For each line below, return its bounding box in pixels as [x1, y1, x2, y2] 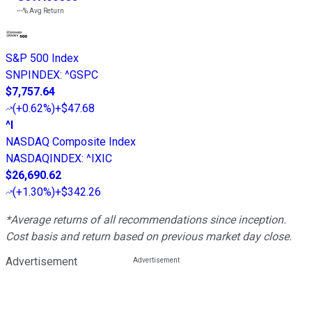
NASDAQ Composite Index [6, 135, 136, 149]
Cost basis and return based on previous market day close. [6, 230, 292, 244]
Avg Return [28, 7, 64, 15]
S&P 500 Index [6, 52, 79, 65]
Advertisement [6, 255, 77, 269]
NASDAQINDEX [6, 152, 81, 166]
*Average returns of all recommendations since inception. [6, 213, 286, 227]
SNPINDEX [6, 68, 60, 82]
